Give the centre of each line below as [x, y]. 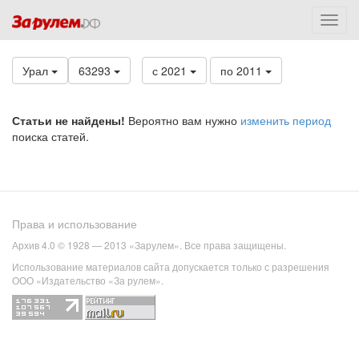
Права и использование [75, 224]
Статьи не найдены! [69, 120]
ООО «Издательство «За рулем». [88, 280]
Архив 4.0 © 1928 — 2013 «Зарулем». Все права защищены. [149, 245]
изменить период [286, 120]
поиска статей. [50, 136]
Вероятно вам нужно [183, 120]
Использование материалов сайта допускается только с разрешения [171, 267]
